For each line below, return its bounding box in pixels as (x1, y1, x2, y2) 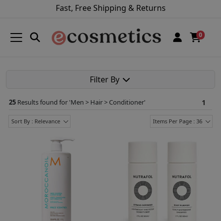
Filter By (90, 74, 121, 85)
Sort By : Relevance (11, 117, 60, 125)
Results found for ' (17, 97, 71, 107)
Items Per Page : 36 (153, 117, 202, 125)
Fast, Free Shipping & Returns (55, 2, 166, 13)
